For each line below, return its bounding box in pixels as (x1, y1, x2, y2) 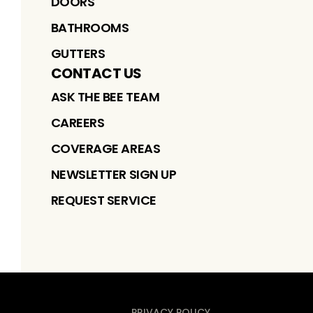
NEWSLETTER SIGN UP (50, 165, 177, 183)
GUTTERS (50, 44, 105, 62)
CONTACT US (50, 63, 142, 83)
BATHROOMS (50, 18, 129, 36)
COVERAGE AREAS (50, 139, 161, 157)
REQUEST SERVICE (50, 191, 156, 209)
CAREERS (50, 113, 105, 131)
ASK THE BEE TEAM (50, 87, 160, 105)
